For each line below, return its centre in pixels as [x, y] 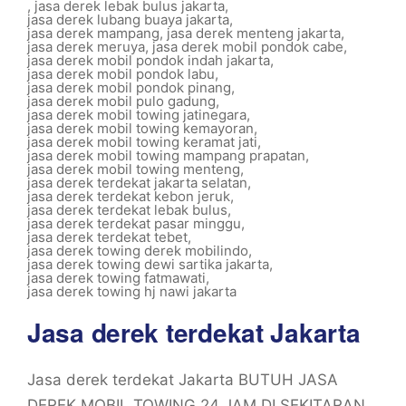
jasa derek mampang [93, 33]
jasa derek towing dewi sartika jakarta [148, 264]
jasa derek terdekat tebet [107, 237]
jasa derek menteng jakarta [254, 33]
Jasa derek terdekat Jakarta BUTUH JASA [183, 380]
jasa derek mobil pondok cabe [248, 47]
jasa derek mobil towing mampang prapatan [166, 155]
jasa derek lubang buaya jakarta [128, 19]
